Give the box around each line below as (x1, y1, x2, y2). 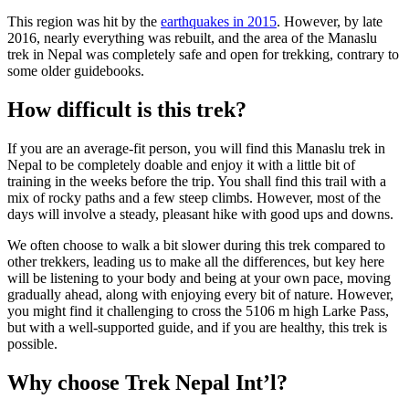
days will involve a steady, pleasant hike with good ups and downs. (7, 206, 397, 223)
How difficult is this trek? (7, 98, 246, 122)
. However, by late (277, 14, 383, 30)
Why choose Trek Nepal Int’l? (7, 371, 288, 395)
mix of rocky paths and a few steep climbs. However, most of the (7, 190, 381, 206)
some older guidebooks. (7, 63, 148, 79)
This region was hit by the (7, 14, 161, 30)
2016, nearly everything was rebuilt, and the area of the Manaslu (7, 30, 377, 47)
